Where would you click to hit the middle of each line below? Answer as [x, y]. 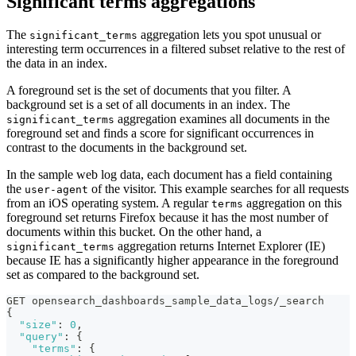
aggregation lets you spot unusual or [229, 35]
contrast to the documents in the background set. [127, 148]
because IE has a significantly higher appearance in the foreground [172, 261]
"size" [38, 325]
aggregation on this [292, 203]
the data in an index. [57, 64]
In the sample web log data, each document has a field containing [169, 175]
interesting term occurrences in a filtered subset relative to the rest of [176, 49]
